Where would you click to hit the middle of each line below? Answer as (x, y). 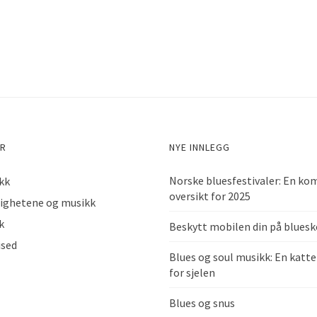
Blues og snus (202, 303)
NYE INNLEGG (200, 148)
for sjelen (192, 273)
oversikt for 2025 (210, 196)
